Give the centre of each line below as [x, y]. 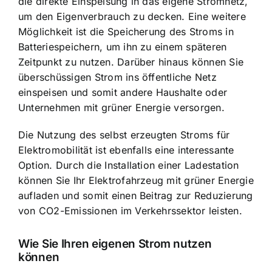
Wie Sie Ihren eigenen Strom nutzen [115, 244]
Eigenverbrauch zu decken [119, 16]
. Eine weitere [214, 16]
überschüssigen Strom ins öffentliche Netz [117, 77]
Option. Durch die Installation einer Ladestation [129, 165]
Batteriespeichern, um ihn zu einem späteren [123, 46]
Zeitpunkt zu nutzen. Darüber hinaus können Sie [131, 62]
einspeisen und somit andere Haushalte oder [123, 92]
